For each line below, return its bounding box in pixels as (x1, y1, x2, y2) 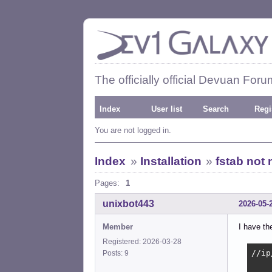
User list (151, 104, 182, 114)
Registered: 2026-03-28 (103, 237, 182, 246)
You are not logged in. (95, 126, 171, 135)
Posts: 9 (103, 248, 132, 257)
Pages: (95, 178, 120, 188)
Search (203, 104, 229, 114)
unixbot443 (103, 198, 154, 209)
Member (103, 222, 133, 231)
